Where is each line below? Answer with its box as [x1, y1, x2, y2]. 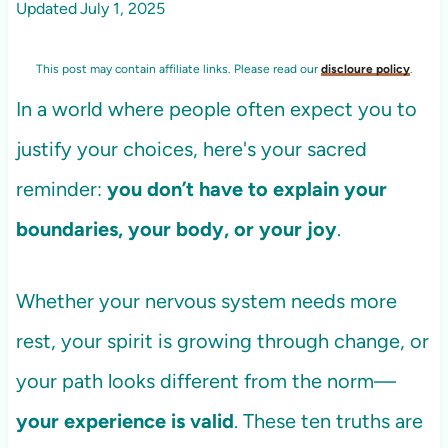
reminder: [15, 177, 107, 202]
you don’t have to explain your [106, 177, 387, 202]
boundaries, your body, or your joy [15, 217, 337, 242]
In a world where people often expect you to [15, 97, 417, 122]
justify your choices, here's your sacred [15, 137, 367, 162]
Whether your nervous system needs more [15, 289, 397, 314]
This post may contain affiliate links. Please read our [35, 62, 321, 77]
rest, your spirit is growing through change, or [15, 329, 429, 354]
